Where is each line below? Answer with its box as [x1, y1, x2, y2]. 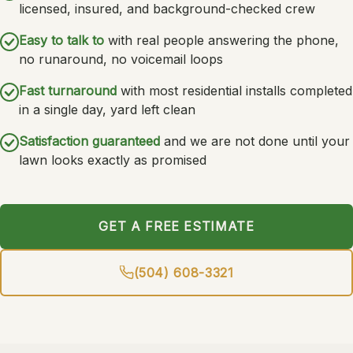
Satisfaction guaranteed [19, 133, 160, 149]
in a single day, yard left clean [19, 102, 195, 117]
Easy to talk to [19, 32, 104, 48]
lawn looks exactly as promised [19, 152, 206, 168]
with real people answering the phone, [104, 32, 339, 48]
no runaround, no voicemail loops [19, 51, 223, 67]
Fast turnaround [19, 83, 117, 98]
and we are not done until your [160, 133, 350, 149]
